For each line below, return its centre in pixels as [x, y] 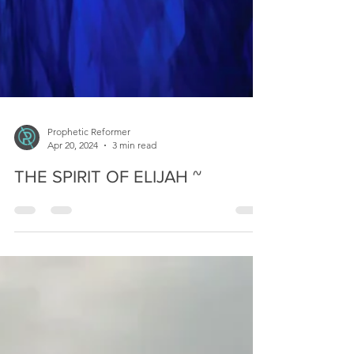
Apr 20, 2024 [73, 287]
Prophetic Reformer [89, 274]
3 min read [134, 287]
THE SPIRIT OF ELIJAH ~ [108, 319]
